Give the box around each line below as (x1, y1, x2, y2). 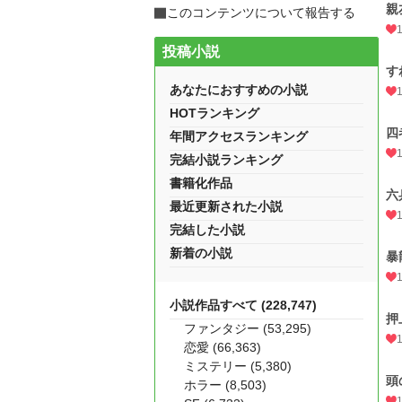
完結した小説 (170, 223, 245, 237)
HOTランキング (170, 106, 259, 120)
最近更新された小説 (170, 199, 283, 214)
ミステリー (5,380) (184, 359, 292, 373)
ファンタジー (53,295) (184, 321, 311, 336)
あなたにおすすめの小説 (170, 83, 308, 97)
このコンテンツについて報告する (167, 5, 355, 20)
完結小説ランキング (170, 153, 283, 167)
